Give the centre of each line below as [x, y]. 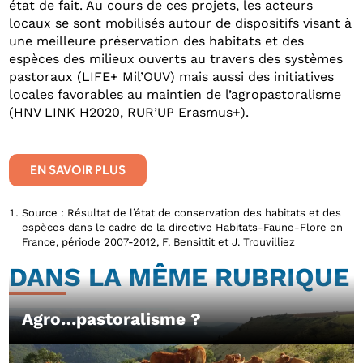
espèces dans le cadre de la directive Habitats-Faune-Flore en [183, 227]
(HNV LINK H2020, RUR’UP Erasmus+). [129, 112]
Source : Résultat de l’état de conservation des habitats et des [182, 212]
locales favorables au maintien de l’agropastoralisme [175, 94]
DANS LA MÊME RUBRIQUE [179, 277]
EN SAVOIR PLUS [78, 170]
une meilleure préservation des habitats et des [157, 41]
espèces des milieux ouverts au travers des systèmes [176, 58]
